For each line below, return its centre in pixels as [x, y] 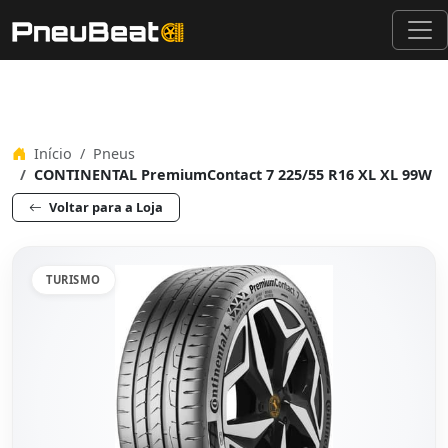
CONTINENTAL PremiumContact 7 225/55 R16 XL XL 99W [233, 174]
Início [51, 153]
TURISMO [73, 279]
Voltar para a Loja [104, 207]
